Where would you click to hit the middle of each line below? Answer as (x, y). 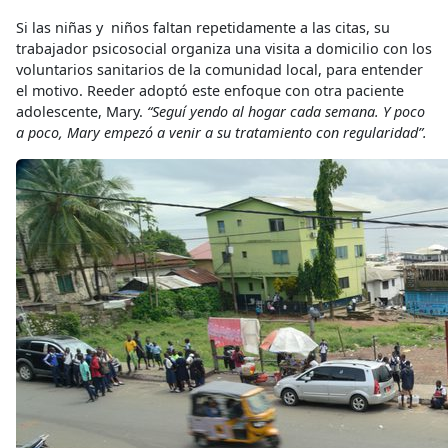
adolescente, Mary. (81, 112)
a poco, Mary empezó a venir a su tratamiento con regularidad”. (221, 133)
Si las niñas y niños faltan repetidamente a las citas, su (203, 28)
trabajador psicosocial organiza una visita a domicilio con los (224, 49)
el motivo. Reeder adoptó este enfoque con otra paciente (210, 91)
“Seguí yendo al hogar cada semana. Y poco (286, 112)
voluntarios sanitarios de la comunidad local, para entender (219, 70)
